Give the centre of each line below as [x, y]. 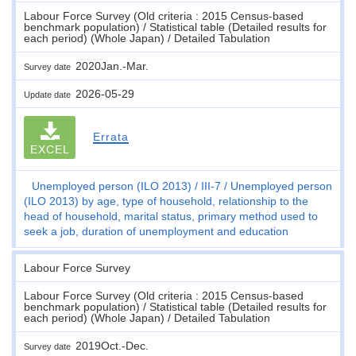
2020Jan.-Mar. [112, 66]
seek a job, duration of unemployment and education [156, 231]
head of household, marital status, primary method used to [171, 216]
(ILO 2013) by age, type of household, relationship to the [166, 201]
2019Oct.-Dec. [112, 345]
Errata [110, 136]
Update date [50, 94]
